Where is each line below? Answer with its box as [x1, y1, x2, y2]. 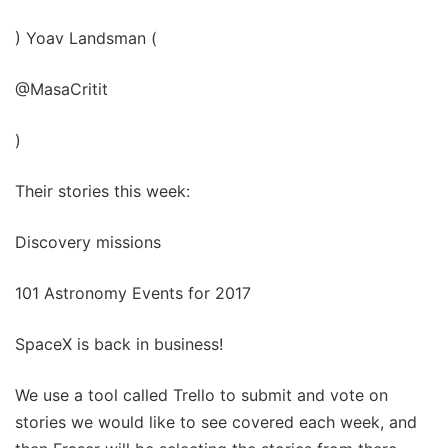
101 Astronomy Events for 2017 [15, 283, 251, 304]
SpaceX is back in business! [15, 334, 223, 355]
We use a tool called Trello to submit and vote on [15, 385, 388, 406]
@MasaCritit [15, 79, 108, 100]
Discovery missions [15, 232, 161, 253]
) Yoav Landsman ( [15, 28, 157, 49]
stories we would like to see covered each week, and [15, 412, 417, 433]
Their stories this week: [15, 181, 190, 202]
